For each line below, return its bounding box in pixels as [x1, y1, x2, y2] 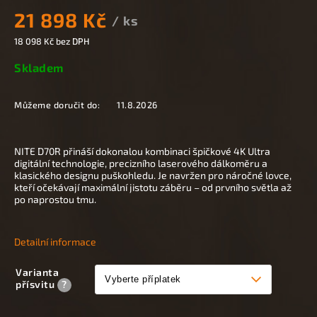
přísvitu [16, 277, 57, 290]
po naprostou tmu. [14, 192, 96, 205]
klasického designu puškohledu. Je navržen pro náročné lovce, [14, 168, 292, 181]
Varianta [16, 265, 59, 278]
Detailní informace [14, 235, 96, 248]
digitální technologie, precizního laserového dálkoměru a [14, 156, 267, 169]
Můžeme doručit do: [14, 98, 100, 110]
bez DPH [54, 35, 89, 47]
